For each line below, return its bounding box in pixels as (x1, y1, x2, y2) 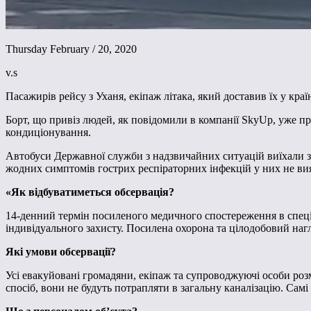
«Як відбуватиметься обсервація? (6, 186, 174, 199)
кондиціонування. (6, 126, 91, 139)
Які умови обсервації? (6, 246, 116, 258)
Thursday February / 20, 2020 (6, 43, 137, 56)
